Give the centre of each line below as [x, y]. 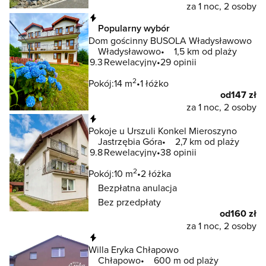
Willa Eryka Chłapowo [134, 250]
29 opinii [178, 62]
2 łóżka [156, 174]
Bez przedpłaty [129, 202]
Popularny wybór [134, 28]
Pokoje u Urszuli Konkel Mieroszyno [163, 131]
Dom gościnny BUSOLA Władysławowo [170, 40]
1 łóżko [154, 83]
